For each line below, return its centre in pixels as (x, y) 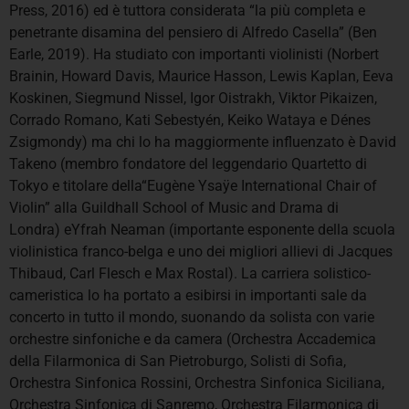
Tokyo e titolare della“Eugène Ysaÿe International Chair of (193, 185)
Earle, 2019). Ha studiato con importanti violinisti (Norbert (194, 54)
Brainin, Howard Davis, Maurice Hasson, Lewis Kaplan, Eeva (201, 76)
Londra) (35, 229)
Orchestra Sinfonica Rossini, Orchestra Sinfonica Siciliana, (197, 383)
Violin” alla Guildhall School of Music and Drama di (174, 207)
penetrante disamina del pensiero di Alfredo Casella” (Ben (193, 32)
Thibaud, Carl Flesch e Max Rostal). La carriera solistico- (190, 273)
